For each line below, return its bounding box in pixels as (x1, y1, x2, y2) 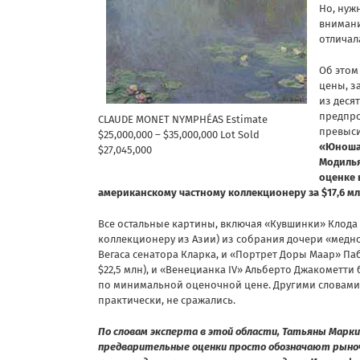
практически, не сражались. (98, 293, 235, 306)
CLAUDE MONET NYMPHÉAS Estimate (98, 112, 268, 125)
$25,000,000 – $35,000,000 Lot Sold (98, 128, 260, 141)
